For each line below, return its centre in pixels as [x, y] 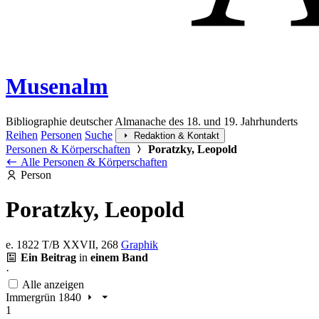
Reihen [22, 135]
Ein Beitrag [48, 257]
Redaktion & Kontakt [177, 135]
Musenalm [57, 87]
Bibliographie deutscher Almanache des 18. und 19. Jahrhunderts [152, 121]
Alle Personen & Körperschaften [93, 162]
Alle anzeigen [53, 284]
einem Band [119, 257]
